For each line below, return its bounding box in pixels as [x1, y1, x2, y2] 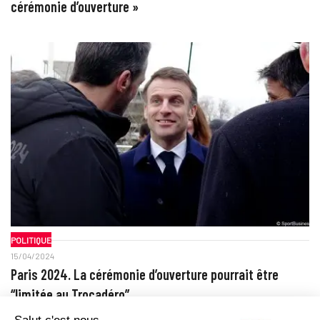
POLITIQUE [10, 234, 51, 245]
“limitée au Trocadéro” [10, 286, 129, 304]
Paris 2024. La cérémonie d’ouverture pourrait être [10, 266, 279, 284]
